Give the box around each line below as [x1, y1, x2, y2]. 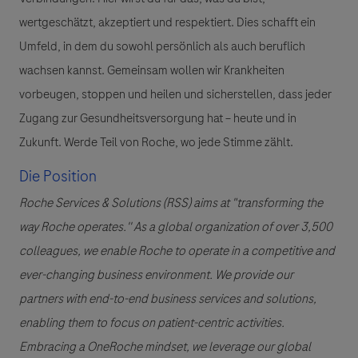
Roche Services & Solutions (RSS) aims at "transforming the [19, 193, 323, 212]
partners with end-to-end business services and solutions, [19, 289, 316, 308]
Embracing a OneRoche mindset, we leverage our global [19, 337, 311, 356]
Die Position [19, 165, 97, 187]
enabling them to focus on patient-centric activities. [19, 313, 284, 332]
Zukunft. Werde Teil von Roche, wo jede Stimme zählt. [19, 133, 293, 151]
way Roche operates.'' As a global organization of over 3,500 [19, 217, 332, 236]
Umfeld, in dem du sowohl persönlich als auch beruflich [19, 37, 305, 55]
